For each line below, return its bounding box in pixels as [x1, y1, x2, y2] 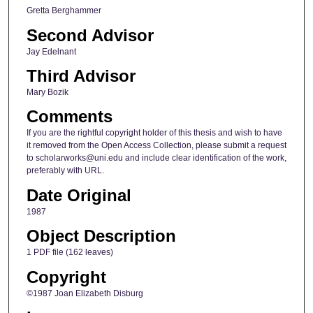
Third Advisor [26, 66, 136, 85]
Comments [26, 107, 112, 126]
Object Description [26, 226, 176, 246]
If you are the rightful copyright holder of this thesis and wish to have [26, 128, 282, 138]
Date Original [26, 185, 131, 205]
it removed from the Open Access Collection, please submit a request [26, 140, 286, 151]
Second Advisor [26, 25, 154, 45]
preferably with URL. [26, 166, 104, 176]
